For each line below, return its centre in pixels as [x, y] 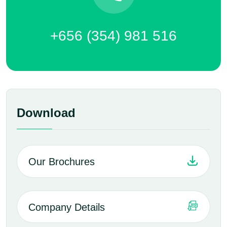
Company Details [67, 207]
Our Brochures [62, 162]
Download [46, 113]
